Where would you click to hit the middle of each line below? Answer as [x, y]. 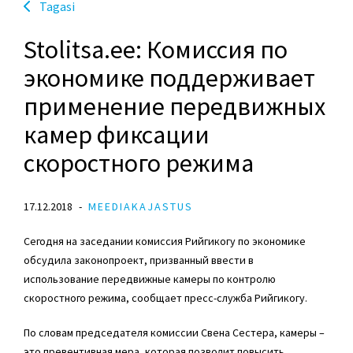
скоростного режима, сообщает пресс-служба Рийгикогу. [165, 298]
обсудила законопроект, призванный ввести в [139, 260]
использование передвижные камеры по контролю [150, 279]
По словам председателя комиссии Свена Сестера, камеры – [174, 333]
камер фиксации [117, 135]
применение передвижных [175, 107]
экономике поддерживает [169, 78]
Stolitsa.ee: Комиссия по [156, 50]
